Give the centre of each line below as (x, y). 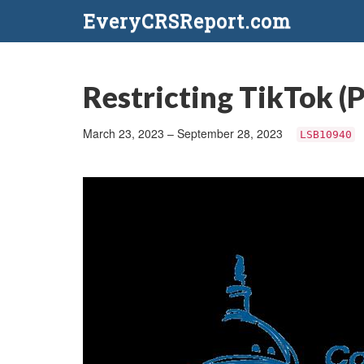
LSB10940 (325, 134)
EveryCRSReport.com (187, 21)
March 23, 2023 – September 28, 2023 (184, 133)
